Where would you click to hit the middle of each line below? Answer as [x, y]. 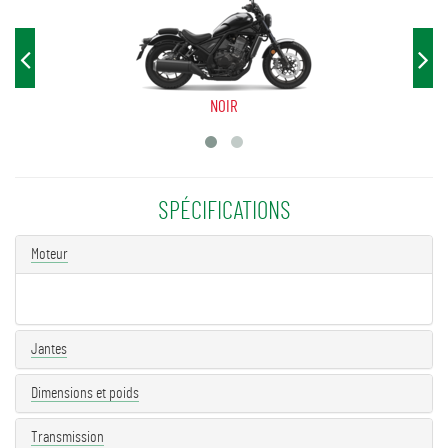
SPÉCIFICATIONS [224, 211]
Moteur [49, 253]
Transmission [67, 436]
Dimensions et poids [85, 392]
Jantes [49, 348]
